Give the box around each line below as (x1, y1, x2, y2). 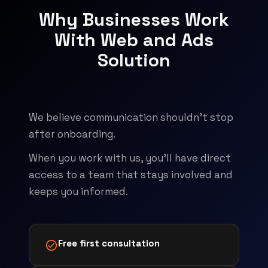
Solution (98, 48, 170, 72)
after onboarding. (29, 127, 115, 141)
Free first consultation (58, 237, 160, 249)
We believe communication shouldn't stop (29, 111, 233, 124)
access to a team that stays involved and (29, 168, 233, 181)
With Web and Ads (54, 28, 214, 51)
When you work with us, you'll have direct (29, 151, 231, 165)
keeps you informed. (29, 185, 128, 198)
